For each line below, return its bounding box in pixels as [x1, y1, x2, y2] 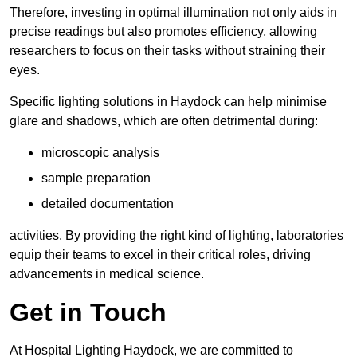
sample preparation [41, 171, 151, 185]
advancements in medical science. [10, 266, 204, 280]
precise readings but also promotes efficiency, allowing [10, 24, 317, 38]
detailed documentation [41, 196, 174, 210]
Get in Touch [10, 297, 167, 327]
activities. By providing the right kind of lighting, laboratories [10, 228, 343, 242]
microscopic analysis [41, 145, 159, 159]
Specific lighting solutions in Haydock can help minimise [10, 94, 327, 108]
